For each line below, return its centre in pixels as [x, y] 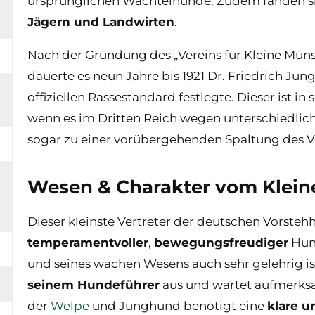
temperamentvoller [88, 242]
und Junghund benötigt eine [178, 306]
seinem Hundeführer [93, 284]
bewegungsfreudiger [221, 242]
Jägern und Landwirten [101, 21]
